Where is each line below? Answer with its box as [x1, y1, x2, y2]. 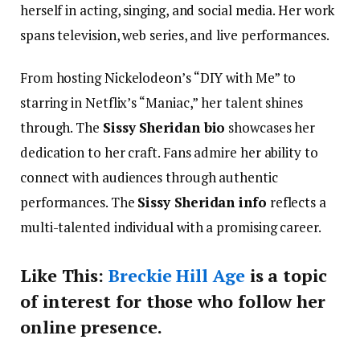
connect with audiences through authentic [20, 167, 278, 186]
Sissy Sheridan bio [102, 117, 226, 137]
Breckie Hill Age [108, 264, 245, 288]
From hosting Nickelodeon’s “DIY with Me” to [20, 67, 297, 87]
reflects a [266, 192, 326, 211]
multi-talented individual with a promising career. [20, 217, 321, 236]
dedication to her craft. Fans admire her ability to [20, 142, 318, 162]
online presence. [20, 315, 162, 339]
